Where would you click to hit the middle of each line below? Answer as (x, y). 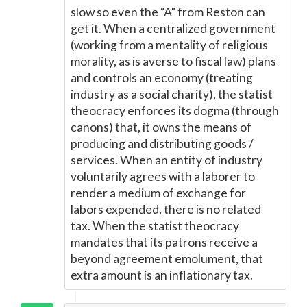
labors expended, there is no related (166, 209)
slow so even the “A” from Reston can (168, 12)
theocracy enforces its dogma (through (175, 111)
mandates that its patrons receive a (164, 242)
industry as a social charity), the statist (172, 94)
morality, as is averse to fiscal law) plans (173, 61)
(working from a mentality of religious (169, 45)
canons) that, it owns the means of (161, 127)
